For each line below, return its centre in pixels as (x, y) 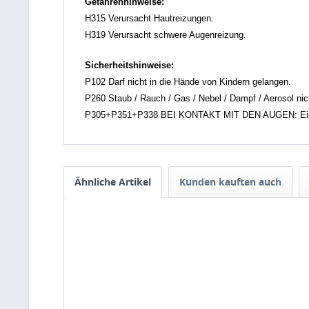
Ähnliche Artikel (113, 182)
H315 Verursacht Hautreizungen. (149, 18)
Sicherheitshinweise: (129, 65)
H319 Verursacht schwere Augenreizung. (166, 35)
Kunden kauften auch (230, 182)
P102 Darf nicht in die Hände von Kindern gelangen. (188, 82)
